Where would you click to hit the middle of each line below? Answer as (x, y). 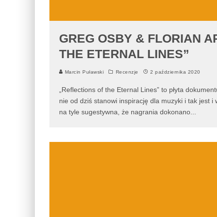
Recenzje (127, 72)
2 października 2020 (175, 72)
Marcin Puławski (83, 72)
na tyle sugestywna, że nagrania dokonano (125, 112)
